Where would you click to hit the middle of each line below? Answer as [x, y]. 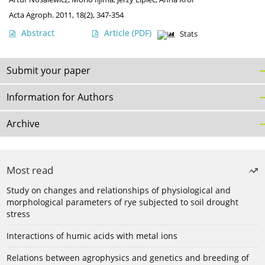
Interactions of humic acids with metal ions [92, 236]
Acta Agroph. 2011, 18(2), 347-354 [66, 15]
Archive [23, 124]
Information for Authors [60, 97]
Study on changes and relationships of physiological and [119, 190]
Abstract [38, 33]
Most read [30, 170]
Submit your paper [49, 71]
